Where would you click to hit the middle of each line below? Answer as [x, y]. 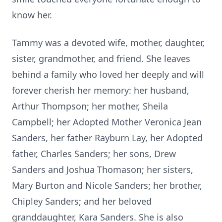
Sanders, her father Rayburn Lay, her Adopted [107, 138]
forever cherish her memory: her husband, [101, 90]
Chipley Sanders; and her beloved [82, 201]
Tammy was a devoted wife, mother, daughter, [108, 43]
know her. [32, 15]
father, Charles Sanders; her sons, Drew [94, 154]
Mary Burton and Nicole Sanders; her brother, [107, 185]
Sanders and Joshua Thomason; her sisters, [103, 169]
